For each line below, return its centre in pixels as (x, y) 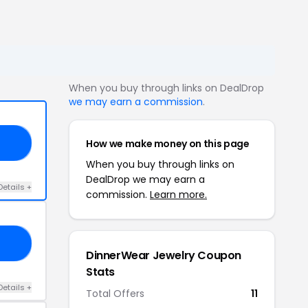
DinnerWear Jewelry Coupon (164, 255)
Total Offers (115, 293)
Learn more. (178, 194)
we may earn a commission (136, 101)
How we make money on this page (168, 143)
